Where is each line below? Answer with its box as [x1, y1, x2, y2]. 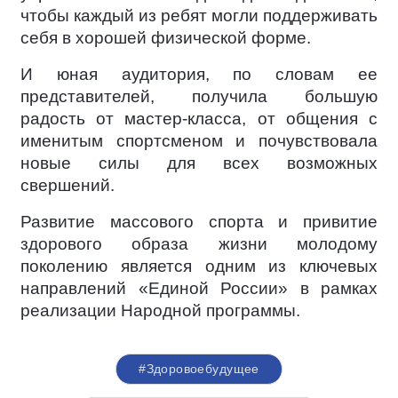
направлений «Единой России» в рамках [20, 279, 378, 298]
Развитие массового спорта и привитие [20, 212, 378, 231]
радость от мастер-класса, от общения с [20, 109, 378, 128]
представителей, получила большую [20, 87, 378, 106]
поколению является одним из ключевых [20, 257, 378, 275]
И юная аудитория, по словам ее [20, 65, 378, 84]
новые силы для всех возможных [20, 154, 378, 172]
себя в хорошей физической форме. [20, 28, 311, 47]
